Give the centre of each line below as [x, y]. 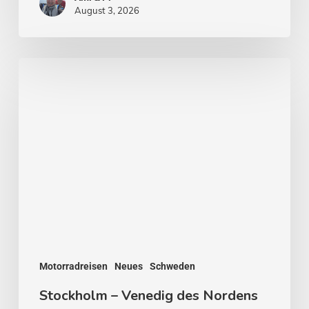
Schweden [172, 266]
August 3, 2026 [107, 10]
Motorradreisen [73, 266]
